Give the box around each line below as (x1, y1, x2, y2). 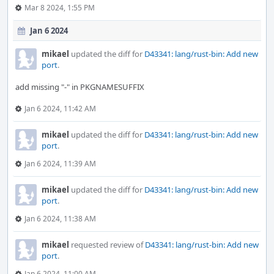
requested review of (69, 239, 145, 250)
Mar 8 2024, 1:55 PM (24, 2, 95, 13)
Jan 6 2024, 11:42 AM (24, 103, 96, 114)
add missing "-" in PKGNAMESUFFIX (15, 81, 144, 92)
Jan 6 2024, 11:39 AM (24, 158, 96, 169)
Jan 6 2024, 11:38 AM (24, 213, 96, 224)
